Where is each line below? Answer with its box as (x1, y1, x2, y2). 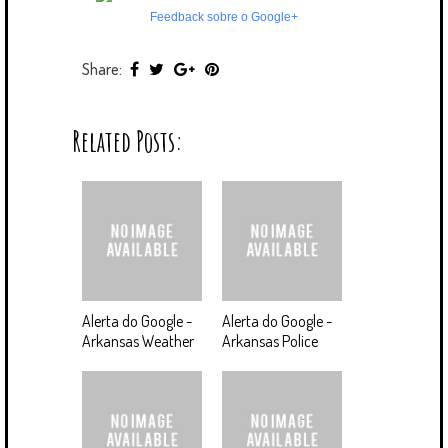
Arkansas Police (222, 331, 318, 352)
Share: (82, 59, 125, 80)
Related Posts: (72, 124, 183, 160)
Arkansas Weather (82, 331, 194, 352)
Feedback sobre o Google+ (150, 10, 298, 25)
